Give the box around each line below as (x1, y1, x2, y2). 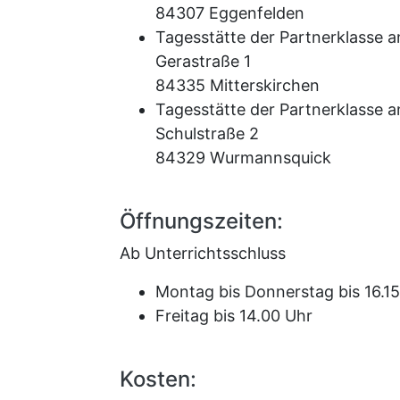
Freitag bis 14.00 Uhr (155, 306, 312, 326)
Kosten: (120, 366, 196, 393)
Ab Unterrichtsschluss (120, 244, 286, 263)
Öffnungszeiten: (120, 208, 283, 235)
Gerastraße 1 (155, 52, 251, 71)
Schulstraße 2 (155, 124, 259, 144)
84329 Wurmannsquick (155, 148, 331, 168)
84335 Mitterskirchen (155, 76, 320, 96)
